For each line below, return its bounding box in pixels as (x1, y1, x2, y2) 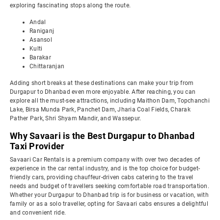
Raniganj (29, 27, 54, 34)
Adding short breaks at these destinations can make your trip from (10, 80, 194, 86)
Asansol (29, 36, 52, 43)
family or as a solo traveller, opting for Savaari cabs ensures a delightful (10, 200, 208, 207)
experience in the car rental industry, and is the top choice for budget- (10, 165, 200, 172)
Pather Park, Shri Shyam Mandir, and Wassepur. (10, 115, 141, 122)
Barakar (29, 54, 51, 61)
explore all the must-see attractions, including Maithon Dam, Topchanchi (10, 97, 210, 104)
